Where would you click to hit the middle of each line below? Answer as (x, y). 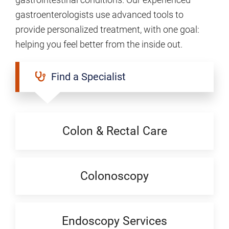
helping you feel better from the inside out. (99, 44)
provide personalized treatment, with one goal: (107, 29)
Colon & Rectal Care (114, 131)
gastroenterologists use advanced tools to (99, 14)
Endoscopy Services (114, 221)
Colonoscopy (114, 176)
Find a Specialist (86, 77)
